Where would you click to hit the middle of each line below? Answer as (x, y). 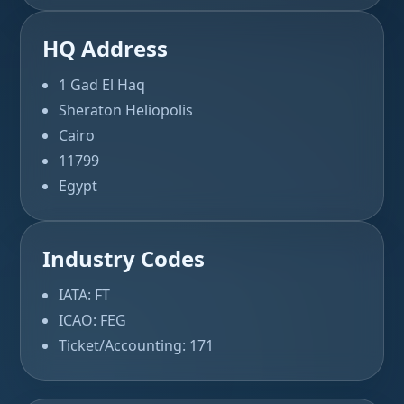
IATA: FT (84, 295)
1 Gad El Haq (102, 85)
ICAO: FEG (92, 320)
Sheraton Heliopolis (126, 110)
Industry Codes (124, 258)
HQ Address (105, 48)
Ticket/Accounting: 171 (136, 345)
